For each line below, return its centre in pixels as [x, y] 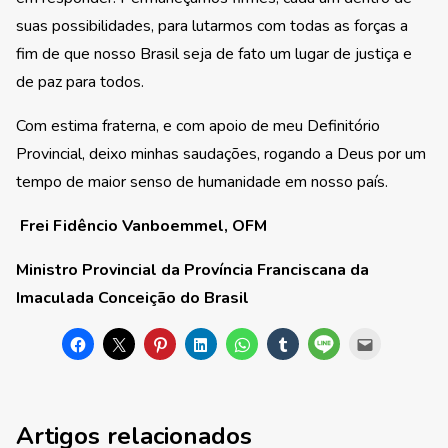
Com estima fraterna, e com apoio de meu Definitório [198, 126]
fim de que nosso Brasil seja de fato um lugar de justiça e [214, 54]
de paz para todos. [80, 82]
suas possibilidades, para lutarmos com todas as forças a [212, 26]
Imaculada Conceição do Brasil [132, 298]
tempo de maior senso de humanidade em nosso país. [202, 182]
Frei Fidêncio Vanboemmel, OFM [141, 226]
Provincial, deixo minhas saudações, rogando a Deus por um [221, 154]
